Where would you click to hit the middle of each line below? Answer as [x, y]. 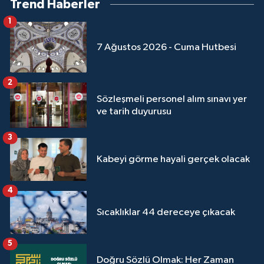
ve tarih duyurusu [134, 111]
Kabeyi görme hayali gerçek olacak [173, 159]
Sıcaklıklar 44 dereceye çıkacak [166, 212]
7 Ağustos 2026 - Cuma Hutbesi [166, 47]
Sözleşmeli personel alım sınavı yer [172, 99]
